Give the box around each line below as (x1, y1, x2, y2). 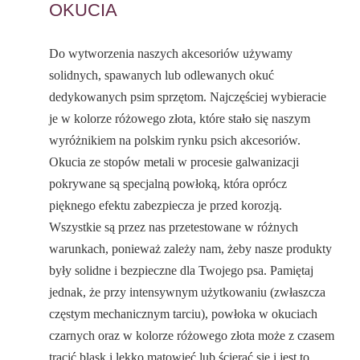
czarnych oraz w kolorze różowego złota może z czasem (49, 329, 335, 343)
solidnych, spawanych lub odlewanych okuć (49, 68, 275, 83)
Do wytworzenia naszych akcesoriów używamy (49, 47, 293, 61)
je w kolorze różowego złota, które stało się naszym (49, 112, 311, 126)
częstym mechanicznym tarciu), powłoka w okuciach (49, 307, 318, 321)
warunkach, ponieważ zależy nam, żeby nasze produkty (49, 242, 333, 256)
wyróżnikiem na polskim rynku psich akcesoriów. (49, 133, 301, 148)
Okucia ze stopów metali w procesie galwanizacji (49, 155, 300, 170)
